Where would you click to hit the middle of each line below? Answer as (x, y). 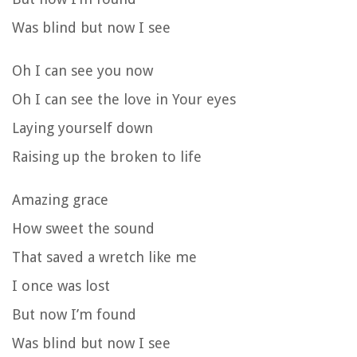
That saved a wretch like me (104, 257)
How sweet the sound (83, 228)
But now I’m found (74, 314)
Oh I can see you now (82, 70)
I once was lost (61, 285)
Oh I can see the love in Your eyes (124, 99)
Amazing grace (60, 199)
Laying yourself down (82, 127)
